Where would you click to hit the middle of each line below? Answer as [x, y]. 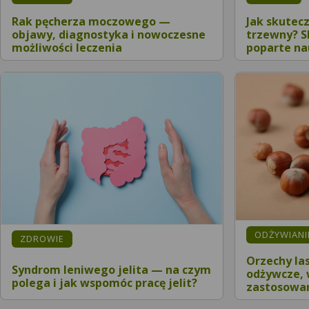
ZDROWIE [42, 239]
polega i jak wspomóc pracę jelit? [104, 282]
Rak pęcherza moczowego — [91, 21]
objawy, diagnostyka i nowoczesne [109, 34]
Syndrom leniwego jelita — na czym [111, 269]
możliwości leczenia [67, 47]
